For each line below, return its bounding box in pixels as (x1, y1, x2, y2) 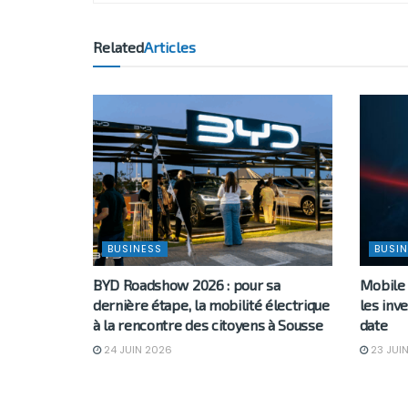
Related (93, 38, 144, 56)
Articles (144, 38, 196, 56)
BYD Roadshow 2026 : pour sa (93, 276, 280, 294)
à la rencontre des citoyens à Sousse (93, 316, 323, 334)
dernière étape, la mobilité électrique (93, 296, 330, 314)
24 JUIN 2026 (101, 342, 172, 358)
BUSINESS (107, 241, 162, 257)
